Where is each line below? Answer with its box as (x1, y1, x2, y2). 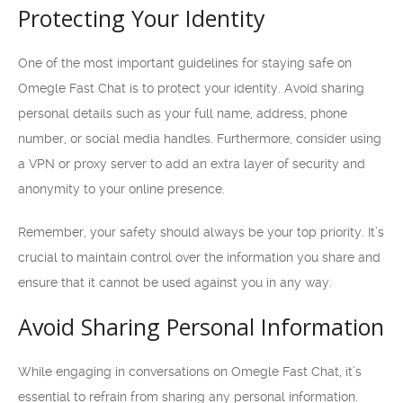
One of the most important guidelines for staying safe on (18, 56, 352, 70)
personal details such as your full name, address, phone (18, 106, 347, 121)
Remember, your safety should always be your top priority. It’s (18, 225, 384, 239)
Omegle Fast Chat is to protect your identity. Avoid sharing (18, 81, 364, 95)
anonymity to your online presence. (18, 182, 225, 196)
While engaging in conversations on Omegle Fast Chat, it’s (18, 364, 362, 379)
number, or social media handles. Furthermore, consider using (18, 131, 381, 146)
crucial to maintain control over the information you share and (18, 250, 381, 264)
